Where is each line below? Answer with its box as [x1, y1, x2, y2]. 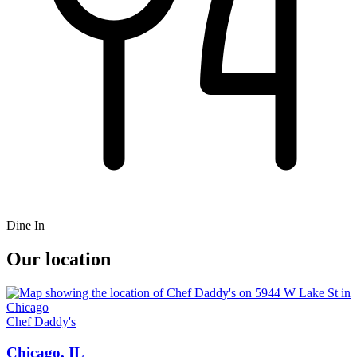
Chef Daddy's [6, 315, 76, 329]
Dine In [6, 218, 45, 233]
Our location [6, 249, 111, 270]
